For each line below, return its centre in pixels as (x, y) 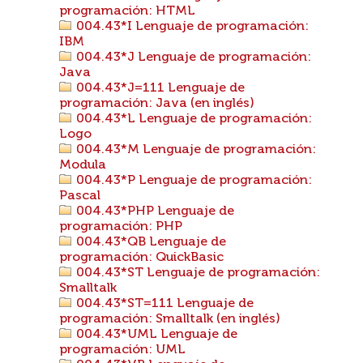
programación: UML (122, 350)
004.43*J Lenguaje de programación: (192, 58)
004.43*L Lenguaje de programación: (192, 119)
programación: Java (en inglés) (157, 104)
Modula (83, 165)
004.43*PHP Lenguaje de (154, 211)
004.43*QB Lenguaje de (149, 242)
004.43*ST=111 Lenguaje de (163, 304)
